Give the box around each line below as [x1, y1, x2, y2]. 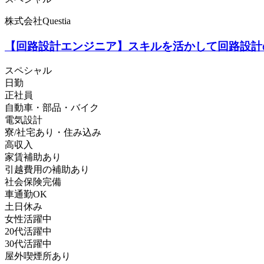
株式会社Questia [5, 15, 71, 26]
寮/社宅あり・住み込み [5, 127, 101, 138]
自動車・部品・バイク [5, 103, 99, 113]
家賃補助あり [5, 152, 61, 163]
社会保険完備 [5, 177, 61, 187]
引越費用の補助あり [5, 164, 90, 175]
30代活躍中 [5, 239, 52, 249]
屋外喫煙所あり [5, 251, 71, 262]
